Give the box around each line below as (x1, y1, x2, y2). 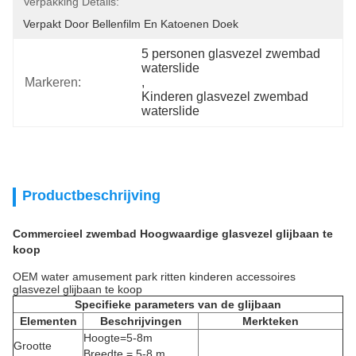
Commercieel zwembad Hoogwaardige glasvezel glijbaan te (13, 227, 333, 240)
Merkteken (242, 315, 299, 327)
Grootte (14, 339, 52, 352)
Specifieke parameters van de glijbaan (75, 298, 281, 311)
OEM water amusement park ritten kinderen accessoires (13, 270, 296, 283)
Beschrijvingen (99, 315, 182, 327)
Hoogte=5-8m (83, 331, 153, 344)
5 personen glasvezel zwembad (141, 47, 321, 60)
